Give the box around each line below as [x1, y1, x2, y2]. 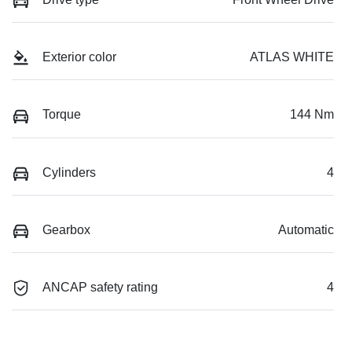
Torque [42, 108, 81, 122]
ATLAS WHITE [250, 50, 334, 64]
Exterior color [42, 50, 116, 64]
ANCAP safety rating [42, 280, 158, 295]
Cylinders [42, 165, 96, 179]
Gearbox [42, 222, 90, 236]
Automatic [278, 222, 334, 236]
